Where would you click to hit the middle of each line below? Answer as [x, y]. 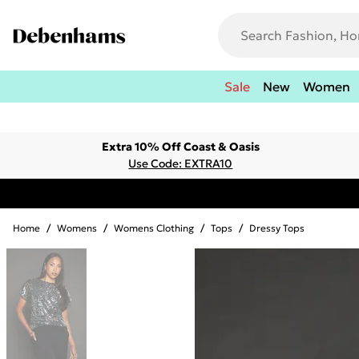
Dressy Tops [277, 228]
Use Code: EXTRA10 [181, 163]
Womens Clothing [154, 228]
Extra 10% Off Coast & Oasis [180, 147]
